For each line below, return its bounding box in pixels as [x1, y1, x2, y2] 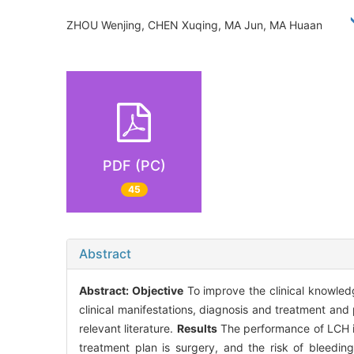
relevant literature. [79, 322, 177, 336]
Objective [131, 284, 183, 298]
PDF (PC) [102, 156, 166, 174]
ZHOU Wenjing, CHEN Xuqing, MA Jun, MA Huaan [66, 17, 335, 32]
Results [176, 322, 217, 336]
